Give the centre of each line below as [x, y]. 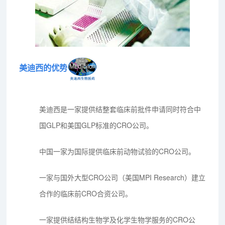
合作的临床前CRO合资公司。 [86, 193]
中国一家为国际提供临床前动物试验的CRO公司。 [118, 151]
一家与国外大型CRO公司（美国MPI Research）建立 [123, 177]
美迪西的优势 [43, 68]
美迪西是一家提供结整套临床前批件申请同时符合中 [120, 109]
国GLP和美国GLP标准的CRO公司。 [96, 125]
